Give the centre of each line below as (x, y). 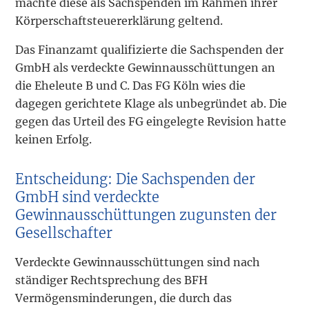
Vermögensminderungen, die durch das (124, 298)
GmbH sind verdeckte (88, 197)
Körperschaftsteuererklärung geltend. (119, 21)
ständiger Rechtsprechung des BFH (112, 280)
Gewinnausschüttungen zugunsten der (146, 215)
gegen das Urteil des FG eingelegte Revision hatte (151, 122)
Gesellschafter (64, 233)
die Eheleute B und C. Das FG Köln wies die (131, 86)
